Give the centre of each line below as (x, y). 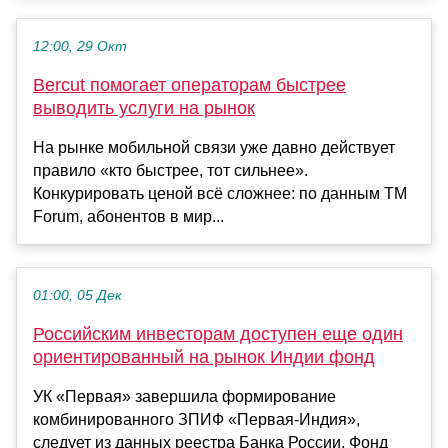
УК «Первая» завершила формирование (184, 396)
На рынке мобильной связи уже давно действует (214, 147)
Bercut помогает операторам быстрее (189, 84)
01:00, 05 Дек (77, 295)
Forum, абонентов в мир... (128, 216)
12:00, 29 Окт (80, 46)
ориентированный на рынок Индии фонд (204, 356)
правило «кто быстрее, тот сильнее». (170, 170)
